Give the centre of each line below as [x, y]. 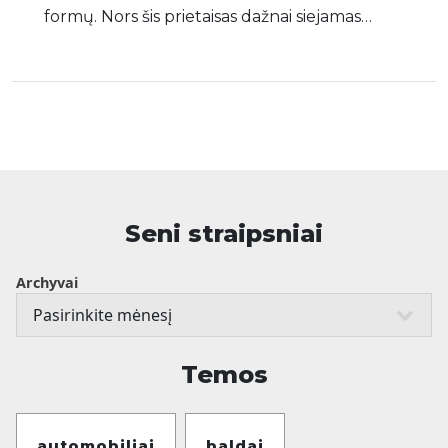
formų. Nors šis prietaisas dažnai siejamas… [208, 16]
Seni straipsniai [224, 233]
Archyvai [47, 282]
